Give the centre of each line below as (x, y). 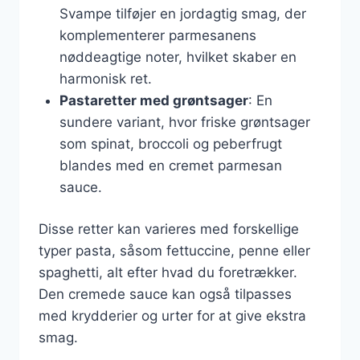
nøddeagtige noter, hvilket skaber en (178, 57)
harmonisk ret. (105, 78)
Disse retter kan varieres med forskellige (169, 229)
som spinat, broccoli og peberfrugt (170, 143)
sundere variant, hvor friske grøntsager (184, 122)
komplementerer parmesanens (157, 35)
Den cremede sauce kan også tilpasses (165, 294)
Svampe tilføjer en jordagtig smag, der (182, 13)
